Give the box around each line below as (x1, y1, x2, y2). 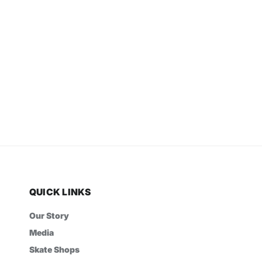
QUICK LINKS (29, 186, 91, 198)
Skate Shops (29, 244, 80, 254)
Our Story (29, 210, 69, 220)
